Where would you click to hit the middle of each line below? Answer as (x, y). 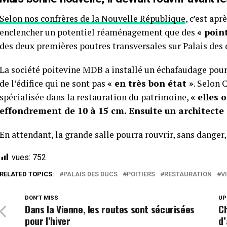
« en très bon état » (150, 84)
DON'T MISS (42, 198)
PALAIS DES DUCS (90, 174)
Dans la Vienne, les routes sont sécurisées (110, 209)
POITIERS (141, 174)
